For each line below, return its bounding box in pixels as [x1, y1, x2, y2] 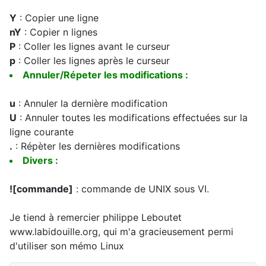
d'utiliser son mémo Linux [9, 240, 124, 252]
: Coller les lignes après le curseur [15, 55, 170, 66]
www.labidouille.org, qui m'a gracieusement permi [9, 226, 233, 237]
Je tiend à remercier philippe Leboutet [9, 211, 182, 223]
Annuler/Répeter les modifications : [23, 69, 188, 81]
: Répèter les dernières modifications [12, 140, 180, 152]
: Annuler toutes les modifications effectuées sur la [17, 112, 248, 123]
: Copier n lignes [21, 26, 97, 38]
